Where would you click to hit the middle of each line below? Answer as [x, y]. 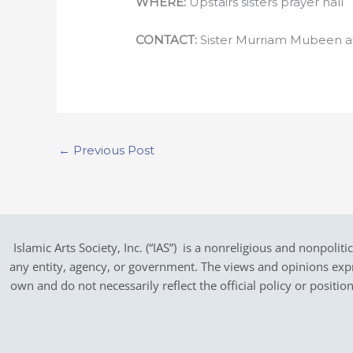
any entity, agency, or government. [105, 266]
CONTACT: [167, 39]
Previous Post [112, 150]
